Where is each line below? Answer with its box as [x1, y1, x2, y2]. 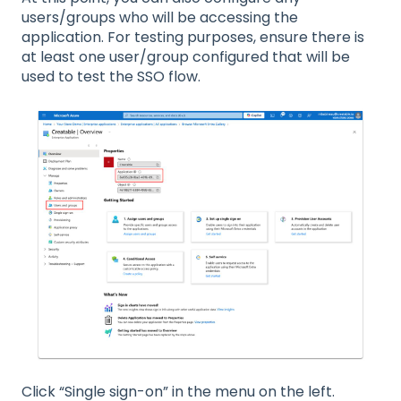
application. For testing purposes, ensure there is [21, 26, 364, 47]
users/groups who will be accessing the [21, 6, 298, 28]
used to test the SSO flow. [21, 65, 200, 87]
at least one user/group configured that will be [21, 46, 350, 67]
